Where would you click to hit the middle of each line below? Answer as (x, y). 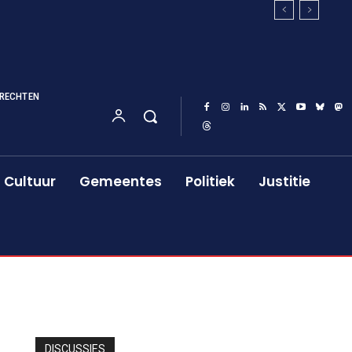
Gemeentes (121, 181)
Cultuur (30, 181)
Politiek (211, 181)
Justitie (285, 181)
